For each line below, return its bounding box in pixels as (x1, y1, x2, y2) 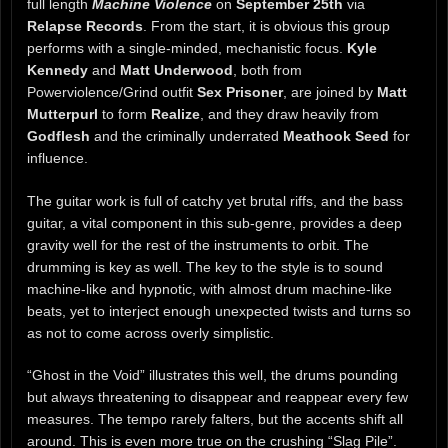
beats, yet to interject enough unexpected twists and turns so (27, 302, 411, 319)
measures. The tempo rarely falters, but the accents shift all (27, 411, 403, 428)
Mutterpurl (27, 105, 98, 122)
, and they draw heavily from (200, 105, 379, 122)
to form (98, 105, 151, 122)
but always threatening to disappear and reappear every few (27, 389, 408, 406)
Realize (151, 105, 200, 122)
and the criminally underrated (90, 127, 283, 144)
